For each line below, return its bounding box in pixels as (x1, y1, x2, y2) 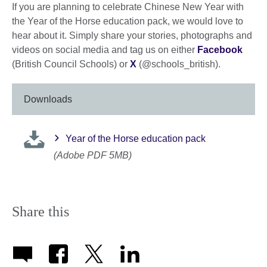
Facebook (197, 44, 243, 55)
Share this (12, 204, 69, 220)
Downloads (24, 94, 72, 105)
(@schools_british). (136, 58, 221, 69)
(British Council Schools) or (12, 58, 130, 69)
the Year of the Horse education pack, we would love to (12, 15, 243, 26)
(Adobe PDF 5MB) (54, 150, 132, 160)
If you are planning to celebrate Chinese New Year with (12, 1, 244, 12)
